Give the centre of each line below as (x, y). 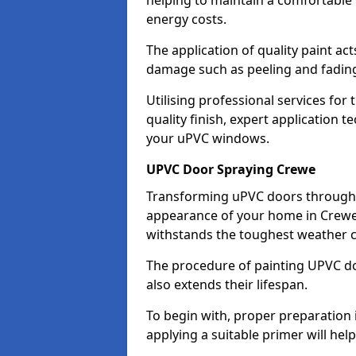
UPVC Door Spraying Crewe (231, 169)
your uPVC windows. (208, 138)
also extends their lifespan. (227, 284)
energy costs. (186, 19)
